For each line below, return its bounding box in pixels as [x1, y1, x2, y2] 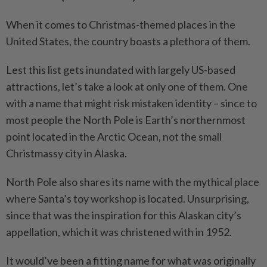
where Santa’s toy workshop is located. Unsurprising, [6, 191, 249, 205]
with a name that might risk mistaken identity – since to [6, 96, 257, 110]
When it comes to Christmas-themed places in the [6, 17, 235, 31]
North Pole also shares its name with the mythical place [6, 175, 259, 188]
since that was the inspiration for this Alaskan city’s [6, 208, 241, 222]
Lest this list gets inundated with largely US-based [6, 63, 235, 76]
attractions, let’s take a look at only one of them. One [6, 79, 248, 93]
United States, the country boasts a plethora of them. [6, 34, 250, 48]
